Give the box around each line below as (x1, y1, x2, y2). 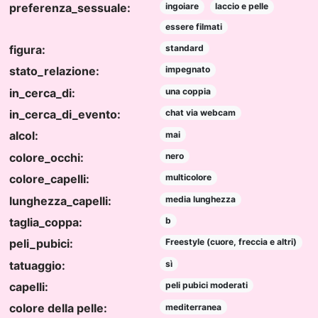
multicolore (165, 172, 212, 183)
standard (165, 43, 204, 54)
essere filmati (165, 21, 222, 32)
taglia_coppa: (9, 214, 82, 229)
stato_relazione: (9, 64, 99, 79)
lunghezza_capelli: (9, 193, 111, 208)
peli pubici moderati (165, 280, 248, 291)
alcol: (9, 128, 38, 143)
